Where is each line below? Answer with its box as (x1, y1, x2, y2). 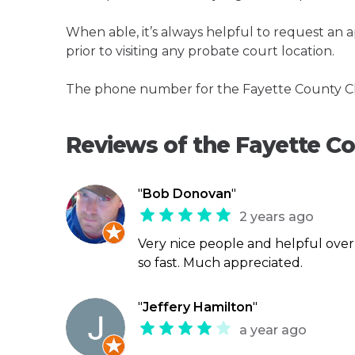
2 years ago (239, 208, 314, 224)
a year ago (239, 322, 307, 338)
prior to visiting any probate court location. (66, 43, 334, 59)
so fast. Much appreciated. (138, 254, 303, 270)
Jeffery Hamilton (143, 299, 253, 315)
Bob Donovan (143, 185, 231, 201)
